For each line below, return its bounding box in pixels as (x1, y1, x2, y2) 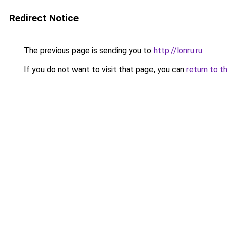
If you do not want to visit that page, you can (22, 65, 186, 74)
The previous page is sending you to (22, 46, 154, 55)
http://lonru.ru (154, 46, 202, 55)
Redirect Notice (9, 12, 79, 24)
